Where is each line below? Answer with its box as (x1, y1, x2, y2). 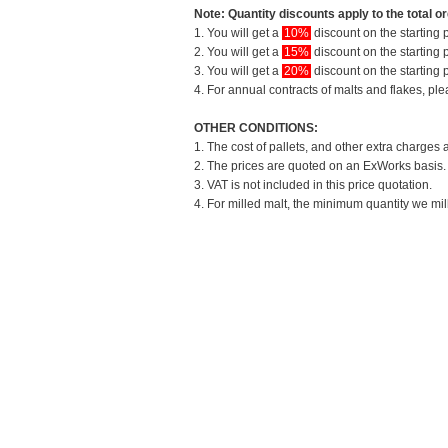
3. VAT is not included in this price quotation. (194, 177, 432, 192)
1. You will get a (194, 25, 282, 40)
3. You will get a (194, 63, 282, 78)
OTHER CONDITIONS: (194, 120, 318, 135)
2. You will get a (194, 44, 282, 59)
